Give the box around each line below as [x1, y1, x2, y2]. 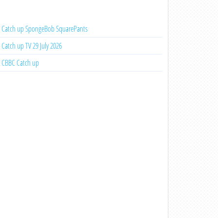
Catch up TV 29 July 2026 [1, 40, 62, 51]
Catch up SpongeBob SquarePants [1, 23, 88, 34]
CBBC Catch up [1, 57, 39, 68]
